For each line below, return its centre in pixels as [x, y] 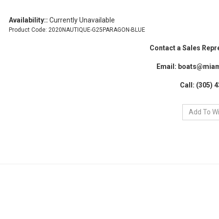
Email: [167, 67]
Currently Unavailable [81, 20]
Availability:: [28, 20]
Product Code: [28, 30]
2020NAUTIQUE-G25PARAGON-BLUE [97, 30]
